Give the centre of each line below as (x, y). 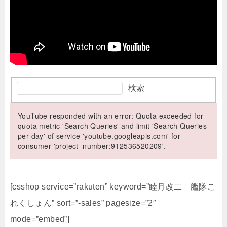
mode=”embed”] (40, 219)
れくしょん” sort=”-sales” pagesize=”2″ (83, 203)
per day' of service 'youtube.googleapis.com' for (99, 136)
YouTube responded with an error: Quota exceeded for (111, 116)
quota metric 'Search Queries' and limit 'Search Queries (112, 126)
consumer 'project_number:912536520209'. (92, 146)
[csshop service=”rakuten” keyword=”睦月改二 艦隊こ (113, 187)
